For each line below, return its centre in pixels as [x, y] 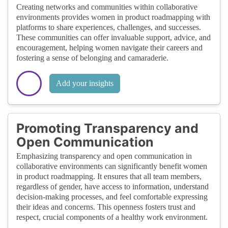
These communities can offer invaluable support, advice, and [113, 37]
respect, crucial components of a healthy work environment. [112, 217]
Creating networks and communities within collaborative [107, 7]
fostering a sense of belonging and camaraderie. [92, 58]
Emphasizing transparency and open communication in [104, 156]
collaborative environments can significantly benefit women [112, 166]
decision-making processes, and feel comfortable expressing [112, 196]
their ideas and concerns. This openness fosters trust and [106, 207]
